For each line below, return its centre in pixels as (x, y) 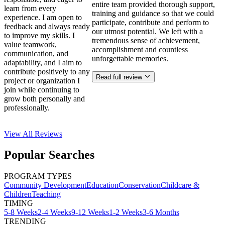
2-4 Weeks (54, 212)
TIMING (19, 203)
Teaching (46, 194)
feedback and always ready (47, 26)
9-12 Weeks (90, 212)
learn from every (30, 8)
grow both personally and (44, 98)
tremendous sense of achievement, (146, 40)
